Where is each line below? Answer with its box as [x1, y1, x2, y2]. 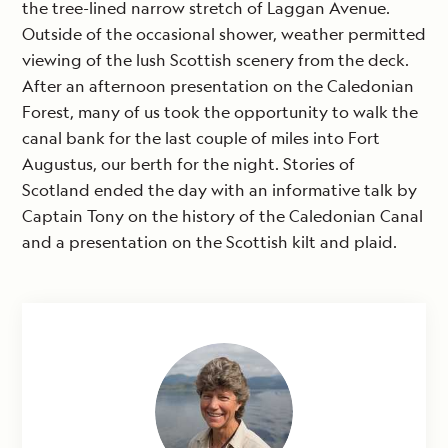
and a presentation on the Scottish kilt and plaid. [22, 231, 397, 254]
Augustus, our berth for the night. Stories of [22, 153, 355, 176]
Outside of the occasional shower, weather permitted [22, 23, 426, 46]
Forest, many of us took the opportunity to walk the [22, 101, 418, 124]
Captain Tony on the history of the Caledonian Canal [22, 205, 423, 228]
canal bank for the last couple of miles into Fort [22, 127, 380, 150]
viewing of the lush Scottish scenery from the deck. [22, 49, 409, 72]
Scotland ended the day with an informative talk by [22, 179, 417, 202]
